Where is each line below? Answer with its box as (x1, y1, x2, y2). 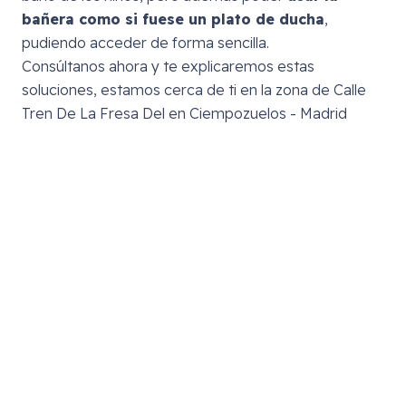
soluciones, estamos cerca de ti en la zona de (22, 80, 333, 99)
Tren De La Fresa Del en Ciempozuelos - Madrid (22, 103, 347, 122)
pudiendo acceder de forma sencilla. (22, 33, 269, 52)
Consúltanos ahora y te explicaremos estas (22, 56, 314, 75)
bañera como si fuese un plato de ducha (22, 9, 324, 28)
